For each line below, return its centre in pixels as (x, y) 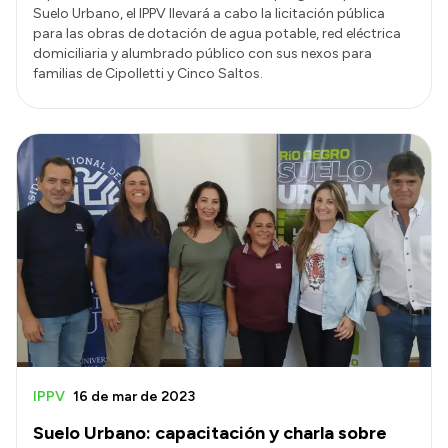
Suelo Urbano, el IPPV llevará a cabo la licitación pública (209, 14)
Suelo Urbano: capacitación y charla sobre (210, 432)
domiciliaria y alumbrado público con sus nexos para (202, 54)
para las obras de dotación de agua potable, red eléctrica (217, 34)
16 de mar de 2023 (134, 396)
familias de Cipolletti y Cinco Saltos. (148, 74)
